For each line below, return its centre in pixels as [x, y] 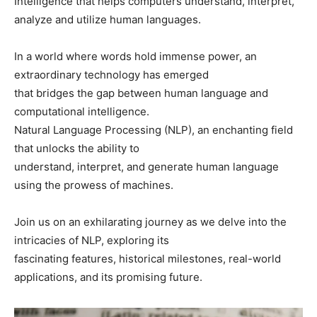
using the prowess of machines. [94, 185]
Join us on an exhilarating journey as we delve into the [150, 221]
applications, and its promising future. [108, 277]
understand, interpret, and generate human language [146, 166]
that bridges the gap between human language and [141, 93]
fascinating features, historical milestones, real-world [148, 258]
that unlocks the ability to [77, 148]
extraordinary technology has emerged [111, 74]
